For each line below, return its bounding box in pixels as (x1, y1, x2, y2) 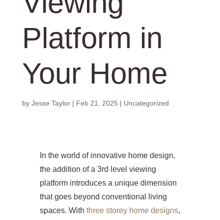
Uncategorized (123, 99, 169, 107)
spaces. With (39, 206, 86, 215)
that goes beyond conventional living (39, 192, 167, 201)
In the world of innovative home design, (39, 151, 175, 160)
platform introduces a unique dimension (39, 179, 177, 187)
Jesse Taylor (31, 99, 70, 107)
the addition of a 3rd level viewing (39, 165, 156, 173)
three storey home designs (86, 206, 178, 215)
